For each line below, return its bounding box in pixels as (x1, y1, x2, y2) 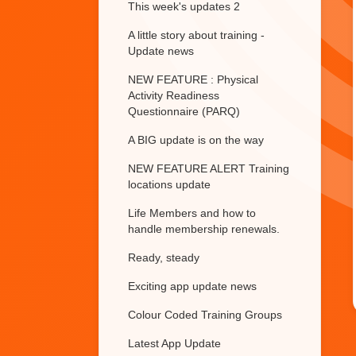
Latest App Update (128, 337, 221, 350)
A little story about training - (128, 29, 265, 41)
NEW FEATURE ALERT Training (128, 162, 289, 175)
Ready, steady (128, 251, 199, 264)
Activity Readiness (128, 89, 219, 102)
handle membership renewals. (128, 222, 280, 235)
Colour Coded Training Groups (128, 308, 282, 321)
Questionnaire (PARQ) (128, 105, 240, 118)
